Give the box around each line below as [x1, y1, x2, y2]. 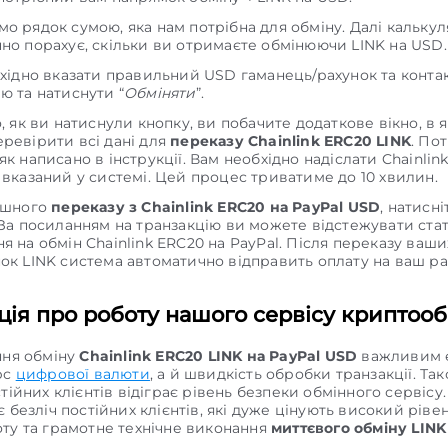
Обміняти [124, 84, 196, 102]
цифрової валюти [15, 365, 150, 383]
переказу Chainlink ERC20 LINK [170, 132, 412, 150]
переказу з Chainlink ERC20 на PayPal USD [51, 198, 381, 216]
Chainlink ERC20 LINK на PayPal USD [79, 347, 358, 365]
